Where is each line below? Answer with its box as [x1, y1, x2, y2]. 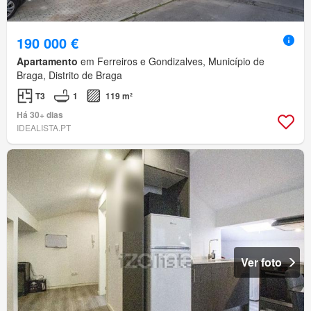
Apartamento [17, 54, 78, 69]
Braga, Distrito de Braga [17, 68, 122, 83]
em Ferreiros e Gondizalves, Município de [78, 54, 264, 69]
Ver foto [241, 254, 282, 271]
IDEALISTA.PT [17, 121, 71, 134]
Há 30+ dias [17, 108, 63, 121]
